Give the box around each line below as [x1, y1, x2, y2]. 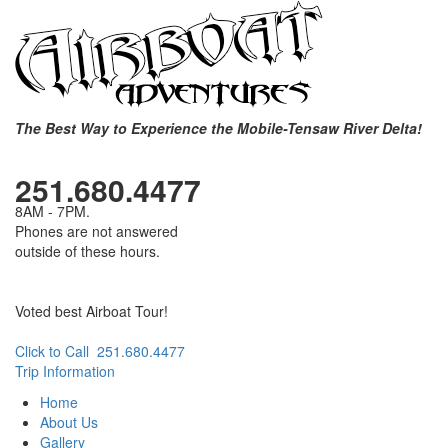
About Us [40, 412, 98, 432]
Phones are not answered [15, 221, 178, 241]
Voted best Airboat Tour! [15, 301, 168, 321]
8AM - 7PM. [15, 201, 90, 221]
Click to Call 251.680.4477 [15, 341, 185, 361]
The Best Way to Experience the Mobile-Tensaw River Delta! [15, 118, 422, 138]
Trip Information [15, 361, 115, 381]
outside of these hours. [15, 241, 160, 261]
